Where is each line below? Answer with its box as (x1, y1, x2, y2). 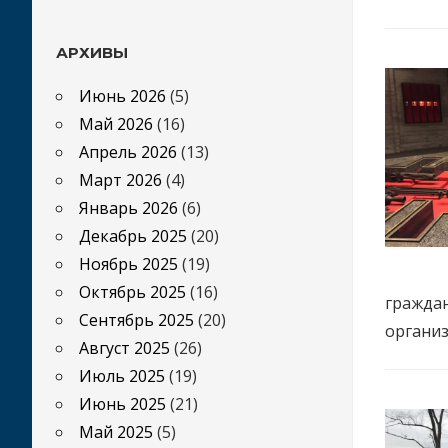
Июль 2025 (79, 365, 165, 387)
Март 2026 (79, 169, 162, 191)
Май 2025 (79, 421, 153, 443)
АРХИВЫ (56, 43, 128, 62)
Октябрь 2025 (79, 281, 186, 303)
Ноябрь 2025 (79, 253, 178, 275)
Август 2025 (79, 337, 170, 359)
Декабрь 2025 (79, 225, 187, 247)
